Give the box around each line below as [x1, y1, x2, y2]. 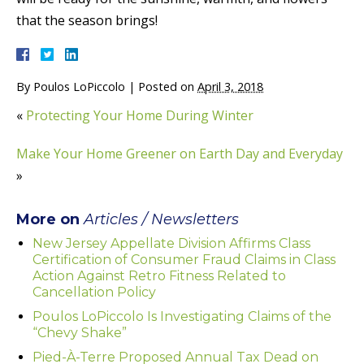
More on [16, 210, 84, 228]
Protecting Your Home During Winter [26, 106, 253, 124]
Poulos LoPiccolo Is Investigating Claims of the [32, 308, 331, 324]
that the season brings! [16, 11, 158, 29]
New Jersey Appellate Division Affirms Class [32, 235, 310, 251]
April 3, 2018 [197, 78, 263, 94]
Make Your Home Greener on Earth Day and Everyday [16, 144, 343, 162]
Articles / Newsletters [84, 210, 239, 228]
